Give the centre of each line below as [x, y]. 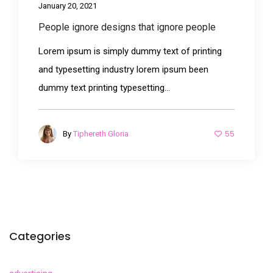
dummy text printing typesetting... [104, 87]
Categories [40, 236]
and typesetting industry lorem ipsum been [123, 69]
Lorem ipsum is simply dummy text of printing [130, 51]
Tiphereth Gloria [101, 133]
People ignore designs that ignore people [127, 27]
